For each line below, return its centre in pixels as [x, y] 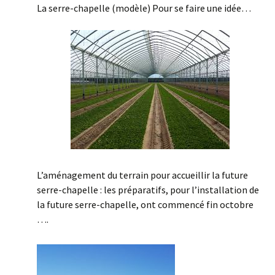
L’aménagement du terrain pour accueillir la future [142, 175]
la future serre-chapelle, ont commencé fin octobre [145, 204]
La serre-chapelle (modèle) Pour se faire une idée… [144, 8]
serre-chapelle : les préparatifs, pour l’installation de [148, 190]
